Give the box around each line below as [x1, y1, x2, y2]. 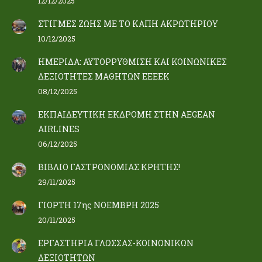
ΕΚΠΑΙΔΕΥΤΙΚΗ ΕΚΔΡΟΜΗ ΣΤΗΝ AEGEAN [38, 109, 215, 120]
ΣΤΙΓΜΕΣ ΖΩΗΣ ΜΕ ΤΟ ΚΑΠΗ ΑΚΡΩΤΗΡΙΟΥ [38, 18, 218, 29]
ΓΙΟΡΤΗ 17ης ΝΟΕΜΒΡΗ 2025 [38, 199, 159, 211]
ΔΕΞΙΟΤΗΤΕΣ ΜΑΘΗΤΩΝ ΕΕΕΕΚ [38, 71, 170, 82]
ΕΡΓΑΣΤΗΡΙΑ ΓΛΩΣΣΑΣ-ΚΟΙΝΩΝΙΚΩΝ [38, 237, 194, 249]
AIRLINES [38, 123, 80, 135]
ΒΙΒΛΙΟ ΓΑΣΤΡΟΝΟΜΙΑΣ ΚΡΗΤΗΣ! [38, 161, 180, 173]
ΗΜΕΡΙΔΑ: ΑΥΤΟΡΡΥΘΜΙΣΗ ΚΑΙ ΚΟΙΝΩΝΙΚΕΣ [38, 56, 227, 67]
